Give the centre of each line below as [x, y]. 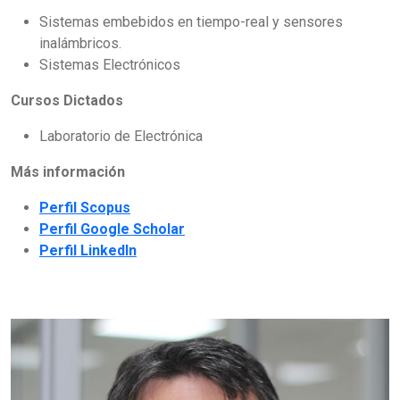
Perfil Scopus [85, 208]
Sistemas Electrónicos [110, 65]
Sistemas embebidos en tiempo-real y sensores [191, 22]
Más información [68, 172]
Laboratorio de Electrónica [121, 137]
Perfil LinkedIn [88, 251]
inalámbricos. [80, 44]
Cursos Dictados [67, 101]
